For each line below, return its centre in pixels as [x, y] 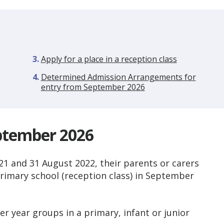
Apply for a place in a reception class [109, 59]
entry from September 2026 [93, 87]
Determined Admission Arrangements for [118, 77]
